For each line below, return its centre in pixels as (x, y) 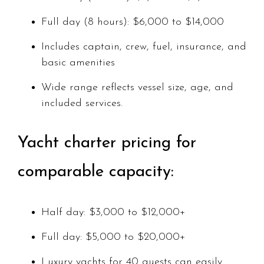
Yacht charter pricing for (107, 143)
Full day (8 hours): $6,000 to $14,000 (133, 22)
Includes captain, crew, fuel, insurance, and (144, 47)
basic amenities (78, 63)
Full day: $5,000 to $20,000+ (113, 237)
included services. (82, 104)
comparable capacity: (96, 172)
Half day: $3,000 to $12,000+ (113, 213)
